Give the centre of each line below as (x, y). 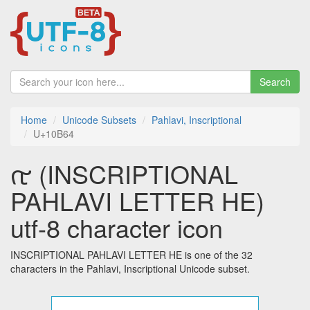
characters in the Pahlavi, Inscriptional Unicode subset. (130, 269)
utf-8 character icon (117, 228)
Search (275, 82)
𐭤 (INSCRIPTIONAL (21, 174)
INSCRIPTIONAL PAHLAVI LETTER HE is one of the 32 (131, 255)
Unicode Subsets (99, 120)
